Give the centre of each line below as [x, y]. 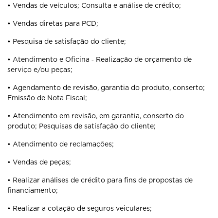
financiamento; [33, 190]
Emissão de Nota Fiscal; [47, 98]
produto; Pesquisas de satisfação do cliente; [82, 126]
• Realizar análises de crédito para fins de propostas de [100, 180]
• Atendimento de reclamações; [61, 144]
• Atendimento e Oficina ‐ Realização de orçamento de [100, 59]
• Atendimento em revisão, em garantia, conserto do [96, 116]
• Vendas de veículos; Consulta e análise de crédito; [94, 5]
